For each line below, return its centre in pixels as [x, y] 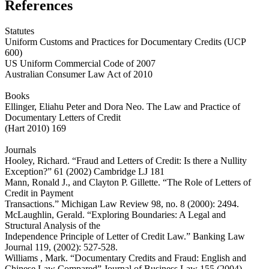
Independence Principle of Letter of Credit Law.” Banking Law [125, 236]
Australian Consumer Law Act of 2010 [79, 74]
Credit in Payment [39, 193]
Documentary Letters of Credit [63, 117]
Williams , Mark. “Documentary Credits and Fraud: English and [125, 258]
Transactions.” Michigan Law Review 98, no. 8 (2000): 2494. [122, 204]
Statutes [20, 31]
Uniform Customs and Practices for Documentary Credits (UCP [125, 41]
